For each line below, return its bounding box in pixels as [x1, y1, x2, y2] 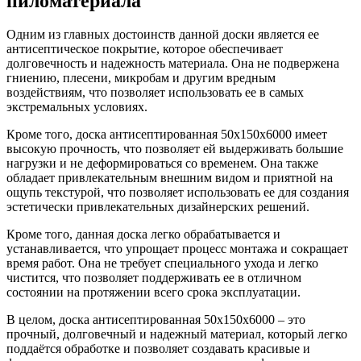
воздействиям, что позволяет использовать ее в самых [6, 85, 304, 100]
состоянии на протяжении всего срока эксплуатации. [6, 285, 301, 300]
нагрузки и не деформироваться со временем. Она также [6, 156, 318, 171]
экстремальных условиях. [6, 100, 147, 114]
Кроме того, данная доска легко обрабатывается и [6, 227, 280, 242]
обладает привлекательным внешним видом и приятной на [6, 171, 333, 185]
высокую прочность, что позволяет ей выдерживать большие [6, 142, 343, 156]
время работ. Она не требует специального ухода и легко [6, 256, 318, 271]
